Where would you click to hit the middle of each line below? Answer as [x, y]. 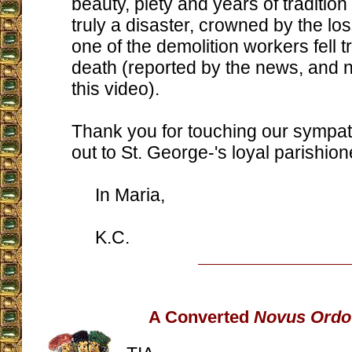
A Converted [201, 317]
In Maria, [118, 195]
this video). [115, 89]
